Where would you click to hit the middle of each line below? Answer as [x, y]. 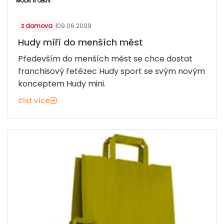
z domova [37, 26]
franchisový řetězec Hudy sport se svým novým [111, 71]
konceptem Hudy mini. [62, 84]
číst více [34, 101]
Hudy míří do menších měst [80, 42]
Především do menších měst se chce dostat [105, 59]
